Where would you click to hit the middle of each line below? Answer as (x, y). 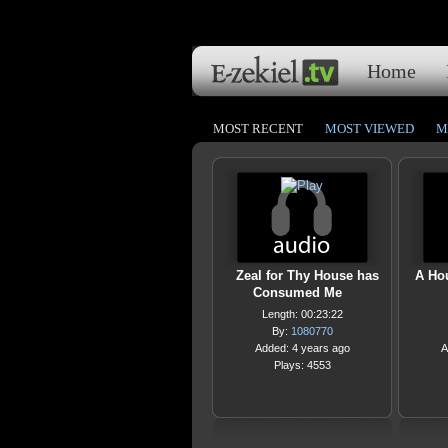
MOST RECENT (258, 128)
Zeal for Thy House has (307, 275)
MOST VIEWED (369, 128)
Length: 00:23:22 (302, 314)
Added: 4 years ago (302, 348)
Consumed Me (297, 292)
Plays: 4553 (302, 365)
